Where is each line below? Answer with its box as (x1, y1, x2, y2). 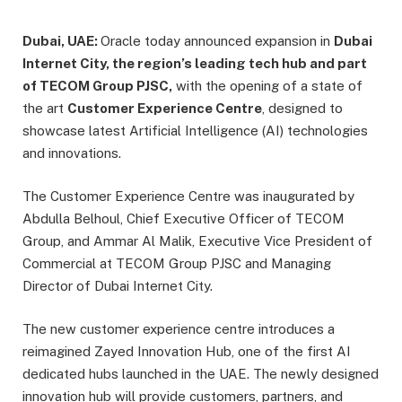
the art (22, 100, 67, 116)
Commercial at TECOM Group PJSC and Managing (22, 256, 331, 272)
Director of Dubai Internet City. (22, 278, 213, 294)
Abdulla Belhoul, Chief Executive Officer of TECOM (22, 211, 345, 227)
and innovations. (22, 145, 121, 161)
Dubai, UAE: (22, 33, 100, 48)
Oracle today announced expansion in (100, 33, 334, 48)
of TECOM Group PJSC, (22, 78, 172, 93)
